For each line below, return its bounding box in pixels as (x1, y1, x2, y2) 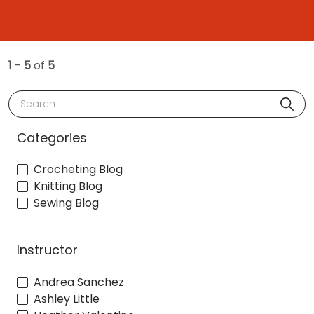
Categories (17, 128, 87, 146)
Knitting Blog (34, 178, 102, 195)
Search (15, 90, 54, 107)
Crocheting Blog (34, 161, 123, 178)
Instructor (17, 241, 78, 259)
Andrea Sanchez (34, 273, 124, 290)
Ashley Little (34, 290, 100, 307)
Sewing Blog (34, 195, 99, 212)
